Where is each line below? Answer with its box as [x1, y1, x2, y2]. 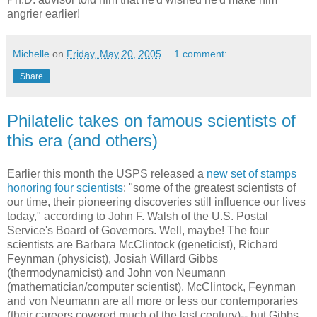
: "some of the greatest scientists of [123, 182, 296, 195]
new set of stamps [207, 168, 296, 180]
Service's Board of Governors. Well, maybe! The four [7, 224, 269, 237]
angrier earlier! [7, 7, 80, 20]
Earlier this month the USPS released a [7, 168, 207, 180]
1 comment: [174, 47, 228, 59]
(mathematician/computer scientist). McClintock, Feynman [7, 281, 296, 294]
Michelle [13, 47, 50, 59]
